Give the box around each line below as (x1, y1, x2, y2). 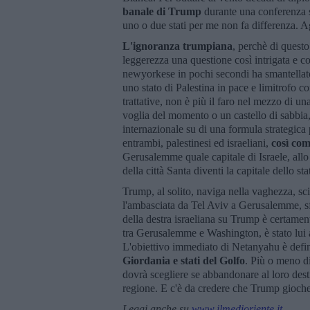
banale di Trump (122, 5, 201, 17)
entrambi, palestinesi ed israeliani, (122, 136, 271, 149)
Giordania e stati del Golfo (122, 254, 245, 266)
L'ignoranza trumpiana (122, 39, 232, 52)
